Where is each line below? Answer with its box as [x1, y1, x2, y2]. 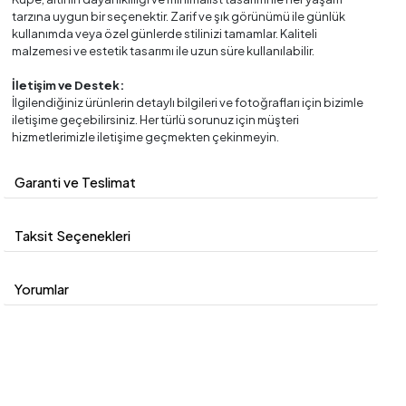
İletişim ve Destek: [12, 78, 125, 93]
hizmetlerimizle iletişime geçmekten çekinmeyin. [12, 130, 280, 145]
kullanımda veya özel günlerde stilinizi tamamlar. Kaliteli [12, 26, 318, 42]
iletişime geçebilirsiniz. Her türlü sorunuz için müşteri [12, 112, 300, 128]
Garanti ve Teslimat [14, 173, 137, 191]
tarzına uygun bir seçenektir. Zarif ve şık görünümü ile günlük [12, 9, 346, 24]
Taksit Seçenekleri [14, 227, 131, 245]
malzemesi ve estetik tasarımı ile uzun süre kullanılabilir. [12, 43, 315, 59]
